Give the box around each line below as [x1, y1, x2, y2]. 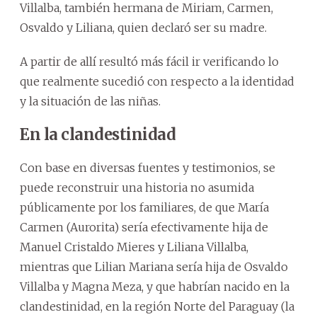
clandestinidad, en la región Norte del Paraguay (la [20, 299, 294, 314]
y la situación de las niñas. [20, 94, 161, 109]
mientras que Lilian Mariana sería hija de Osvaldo [20, 260, 288, 275]
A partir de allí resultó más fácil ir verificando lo [20, 54, 279, 69]
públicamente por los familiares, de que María [20, 200, 269, 215]
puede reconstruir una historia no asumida [20, 180, 254, 195]
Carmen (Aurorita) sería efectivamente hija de [20, 220, 268, 235]
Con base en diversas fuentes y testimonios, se [20, 161, 275, 175]
